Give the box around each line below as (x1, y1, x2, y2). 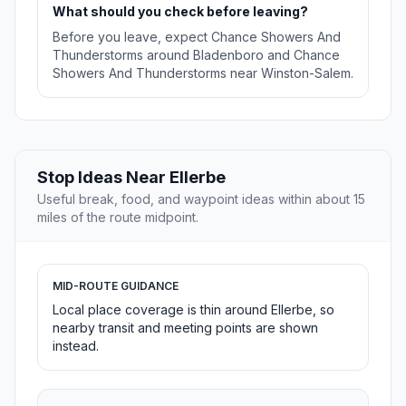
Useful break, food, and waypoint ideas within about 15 (37, 191, 365, 208)
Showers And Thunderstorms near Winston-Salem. (53, 65, 353, 82)
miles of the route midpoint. (37, 209, 198, 226)
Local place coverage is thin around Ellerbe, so (53, 302, 334, 318)
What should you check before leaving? (53, 4, 308, 20)
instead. (53, 338, 99, 354)
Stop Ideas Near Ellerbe (37, 168, 226, 188)
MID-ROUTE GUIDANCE (53, 279, 179, 294)
